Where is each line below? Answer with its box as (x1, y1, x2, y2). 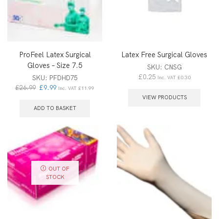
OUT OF (48, 165, 69, 172)
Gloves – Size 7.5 (27, 60, 82, 70)
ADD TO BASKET (33, 105, 76, 112)
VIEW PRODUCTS (142, 94, 187, 101)
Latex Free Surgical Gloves (121, 49, 207, 59)
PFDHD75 (49, 73, 77, 82)
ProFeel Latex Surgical (19, 49, 91, 59)
